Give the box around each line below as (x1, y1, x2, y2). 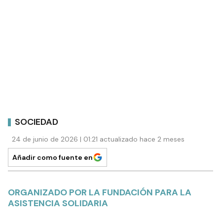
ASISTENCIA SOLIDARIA (8, 197, 108, 210)
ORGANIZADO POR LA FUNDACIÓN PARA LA (8, 186, 191, 199)
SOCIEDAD (15, 115, 58, 128)
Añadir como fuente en (12, 153, 93, 162)
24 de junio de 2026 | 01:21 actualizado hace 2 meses (12, 135, 184, 144)
